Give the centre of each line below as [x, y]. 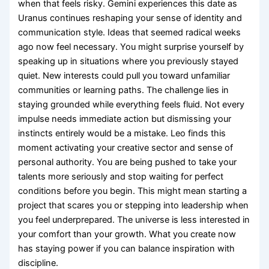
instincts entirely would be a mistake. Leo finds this [122, 133]
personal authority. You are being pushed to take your [128, 162]
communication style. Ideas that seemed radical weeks [130, 32]
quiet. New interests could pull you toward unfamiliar [124, 75]
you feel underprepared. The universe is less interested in [134, 219]
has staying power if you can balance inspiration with [127, 248]
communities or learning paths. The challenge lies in [124, 90]
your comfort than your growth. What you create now [127, 234]
